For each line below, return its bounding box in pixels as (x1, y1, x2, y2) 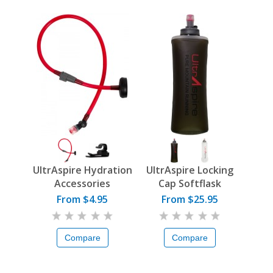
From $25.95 (161, 193, 218, 207)
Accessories (54, 177, 110, 191)
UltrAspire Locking (146, 163, 233, 177)
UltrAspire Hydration (32, 163, 132, 177)
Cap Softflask (158, 177, 221, 191)
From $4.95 (57, 193, 108, 207)
